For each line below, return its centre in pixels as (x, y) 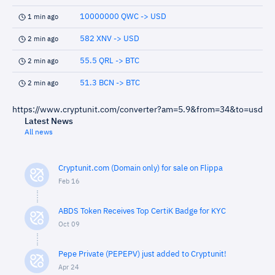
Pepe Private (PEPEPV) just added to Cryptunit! (142, 254)
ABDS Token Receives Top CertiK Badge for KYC (142, 211)
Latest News (49, 122)
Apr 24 (69, 267)
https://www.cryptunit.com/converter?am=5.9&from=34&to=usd (137, 110)
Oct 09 (69, 224)
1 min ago (43, 17)
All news (39, 133)
